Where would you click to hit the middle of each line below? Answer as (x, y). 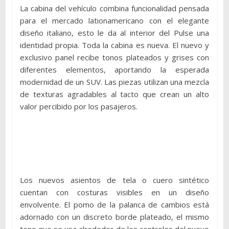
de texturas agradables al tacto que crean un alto (114, 94)
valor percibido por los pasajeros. (78, 107)
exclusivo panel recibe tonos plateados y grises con (114, 58)
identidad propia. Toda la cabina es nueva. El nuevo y (114, 45)
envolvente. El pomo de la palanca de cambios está (114, 205)
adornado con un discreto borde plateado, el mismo (114, 217)
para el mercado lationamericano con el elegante (114, 21)
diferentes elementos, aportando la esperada (114, 70)
